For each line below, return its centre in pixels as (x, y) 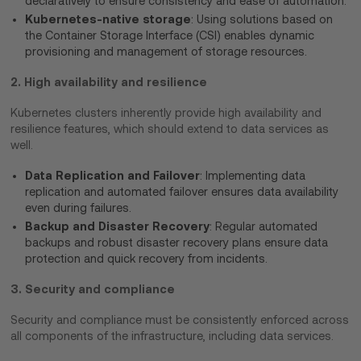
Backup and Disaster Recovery (118, 226)
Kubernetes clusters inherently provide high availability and (166, 113)
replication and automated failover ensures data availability (182, 192)
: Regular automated (264, 227)
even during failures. (79, 208)
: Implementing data (253, 176)
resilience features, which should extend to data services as (170, 129)
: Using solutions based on (262, 20)
